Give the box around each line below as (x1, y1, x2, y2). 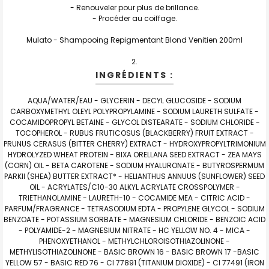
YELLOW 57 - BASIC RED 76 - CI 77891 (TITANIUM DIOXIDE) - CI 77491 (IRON (5, 257, 264, 268)
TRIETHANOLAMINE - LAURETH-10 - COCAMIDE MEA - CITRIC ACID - (19, 192, 250, 203)
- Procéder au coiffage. (92, 13, 177, 23)
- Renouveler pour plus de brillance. (70, 2, 199, 13)
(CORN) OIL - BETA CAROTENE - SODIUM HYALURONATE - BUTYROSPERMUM (5, 160, 264, 171)
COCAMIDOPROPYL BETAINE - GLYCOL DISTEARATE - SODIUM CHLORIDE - (9, 116, 260, 127)
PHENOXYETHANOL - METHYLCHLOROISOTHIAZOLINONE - (39, 235, 230, 246)
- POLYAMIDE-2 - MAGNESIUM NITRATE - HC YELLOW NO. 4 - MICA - (19, 225, 250, 235)
